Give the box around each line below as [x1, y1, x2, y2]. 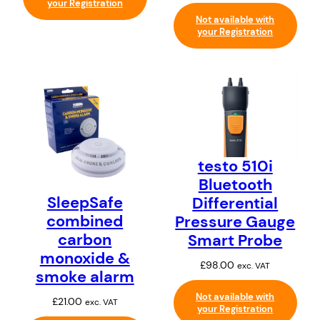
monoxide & [39, 248, 130, 269]
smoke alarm [35, 266, 134, 288]
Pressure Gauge [175, 211, 296, 232]
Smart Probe [188, 229, 283, 251]
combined [46, 211, 124, 232]
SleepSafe [46, 192, 123, 214]
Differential [192, 192, 279, 214]
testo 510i [197, 155, 273, 176]
